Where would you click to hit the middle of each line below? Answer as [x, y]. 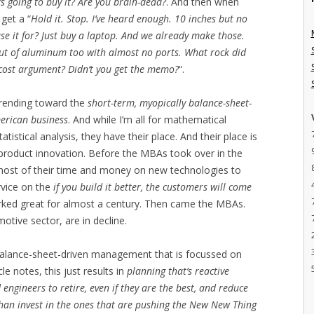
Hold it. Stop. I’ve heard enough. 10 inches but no [139, 18]
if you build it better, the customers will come [153, 186]
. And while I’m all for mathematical [148, 119]
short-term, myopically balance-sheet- [170, 102]
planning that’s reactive [178, 271]
